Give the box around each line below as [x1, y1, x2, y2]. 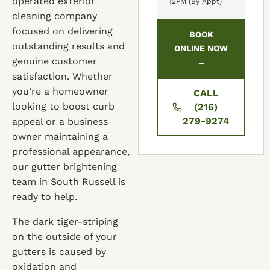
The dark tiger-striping [12, 216, 118, 227]
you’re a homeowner [12, 86, 108, 97]
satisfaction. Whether [12, 71, 113, 82]
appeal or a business [12, 116, 108, 127]
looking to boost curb [12, 101, 115, 112]
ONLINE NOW [174, 43, 228, 53]
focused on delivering [12, 25, 113, 37]
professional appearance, [12, 146, 130, 157]
